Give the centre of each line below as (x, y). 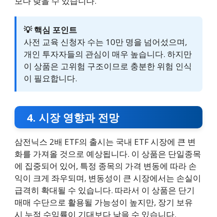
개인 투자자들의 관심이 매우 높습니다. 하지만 (108, 54)
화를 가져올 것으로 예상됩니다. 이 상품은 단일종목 (108, 154)
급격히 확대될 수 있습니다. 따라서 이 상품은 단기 (105, 190)
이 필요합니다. (50, 78)
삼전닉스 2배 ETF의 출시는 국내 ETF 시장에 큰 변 (105, 142)
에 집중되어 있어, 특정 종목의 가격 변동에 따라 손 (106, 166)
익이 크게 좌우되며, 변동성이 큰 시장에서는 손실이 (108, 178)
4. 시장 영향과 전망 (73, 117)
